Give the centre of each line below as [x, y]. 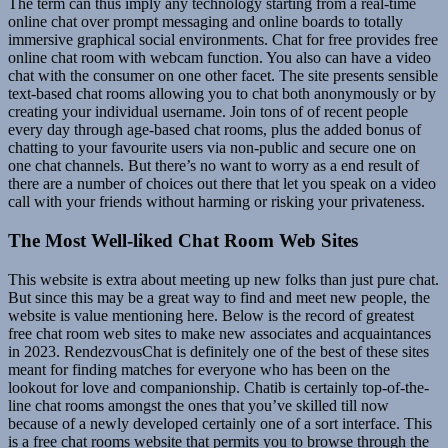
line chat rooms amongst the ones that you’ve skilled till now [198, 405]
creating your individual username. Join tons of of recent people [208, 112]
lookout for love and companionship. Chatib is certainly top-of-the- [218, 387]
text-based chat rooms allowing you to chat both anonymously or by [222, 94]
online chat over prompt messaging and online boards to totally [205, 22]
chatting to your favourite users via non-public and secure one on [212, 148]
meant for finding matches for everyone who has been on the [199, 369]
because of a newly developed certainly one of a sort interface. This [220, 423]
